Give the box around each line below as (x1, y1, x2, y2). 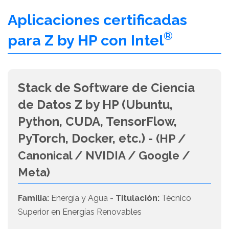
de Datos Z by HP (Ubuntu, (18, 97, 173, 112)
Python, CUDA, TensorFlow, (18, 114, 177, 129)
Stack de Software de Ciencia (18, 80, 195, 96)
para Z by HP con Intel (8, 32, 164, 50)
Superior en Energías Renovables (18, 207, 142, 217)
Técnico (159, 193, 191, 203)
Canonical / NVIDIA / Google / (18, 149, 190, 163)
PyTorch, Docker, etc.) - (18, 131, 156, 146)
